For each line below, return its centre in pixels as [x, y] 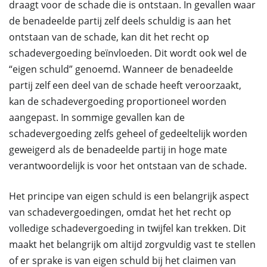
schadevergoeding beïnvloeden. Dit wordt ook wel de [128, 53]
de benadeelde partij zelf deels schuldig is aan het [120, 21]
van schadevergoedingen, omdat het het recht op [120, 212]
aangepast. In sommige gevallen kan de [97, 117]
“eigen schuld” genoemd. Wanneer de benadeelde [121, 69]
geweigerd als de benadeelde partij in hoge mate [118, 150]
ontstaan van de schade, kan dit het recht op [109, 37]
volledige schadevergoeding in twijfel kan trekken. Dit [128, 228]
